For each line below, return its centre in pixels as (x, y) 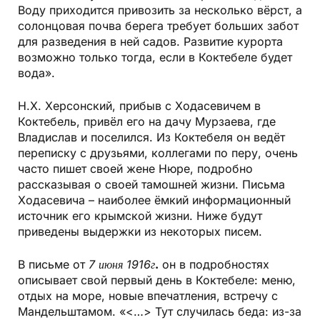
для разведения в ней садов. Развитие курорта (150, 42)
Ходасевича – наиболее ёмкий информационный (154, 200)
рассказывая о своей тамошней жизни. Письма (151, 185)
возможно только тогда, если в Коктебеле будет (155, 57)
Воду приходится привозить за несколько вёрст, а (160, 10)
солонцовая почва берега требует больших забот (158, 26)
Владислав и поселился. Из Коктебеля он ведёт (151, 137)
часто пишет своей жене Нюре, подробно (135, 169)
